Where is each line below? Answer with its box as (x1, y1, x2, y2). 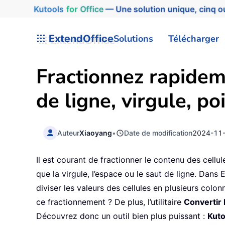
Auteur (57, 128, 80, 137)
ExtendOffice (46, 32, 114, 45)
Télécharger (168, 32, 219, 45)
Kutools (31, 4, 62, 14)
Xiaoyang (79, 128, 113, 137)
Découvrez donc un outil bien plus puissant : (36, 211, 207, 221)
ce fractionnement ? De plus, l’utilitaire (36, 197, 184, 207)
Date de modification (124, 128, 193, 137)
